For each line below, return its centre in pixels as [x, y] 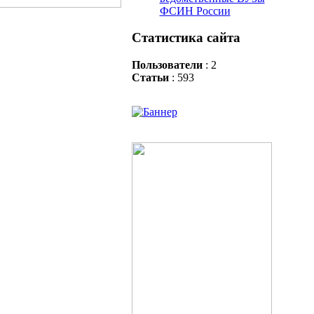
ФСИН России [195, 11]
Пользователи [167, 65]
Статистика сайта [186, 38]
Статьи [150, 78]
